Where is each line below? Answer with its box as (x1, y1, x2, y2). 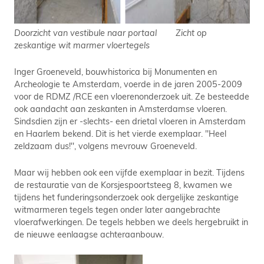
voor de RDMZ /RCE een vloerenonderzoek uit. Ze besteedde (14, 90, 249, 102)
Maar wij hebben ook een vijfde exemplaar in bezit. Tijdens (14, 166, 245, 178)
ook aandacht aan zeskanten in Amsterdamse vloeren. (14, 103, 227, 114)
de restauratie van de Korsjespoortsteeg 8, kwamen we (14, 179, 232, 190)
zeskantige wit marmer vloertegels (14, 39, 152, 51)
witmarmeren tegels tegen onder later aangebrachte (14, 203, 220, 215)
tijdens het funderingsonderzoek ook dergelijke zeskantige (14, 191, 239, 203)
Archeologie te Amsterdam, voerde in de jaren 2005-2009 (14, 78, 242, 90)
